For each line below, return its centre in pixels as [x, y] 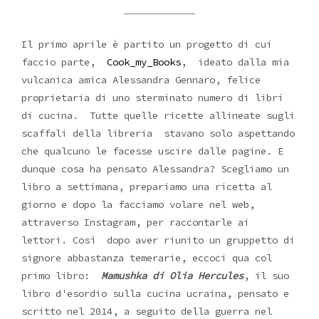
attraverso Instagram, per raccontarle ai [135, 223]
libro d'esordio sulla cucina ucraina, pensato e [155, 294]
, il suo [266, 276]
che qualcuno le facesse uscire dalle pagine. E [152, 151]
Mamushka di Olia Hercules [172, 276]
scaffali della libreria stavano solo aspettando [158, 134]
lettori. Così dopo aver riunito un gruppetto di [158, 240]
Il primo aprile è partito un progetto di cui [147, 45]
